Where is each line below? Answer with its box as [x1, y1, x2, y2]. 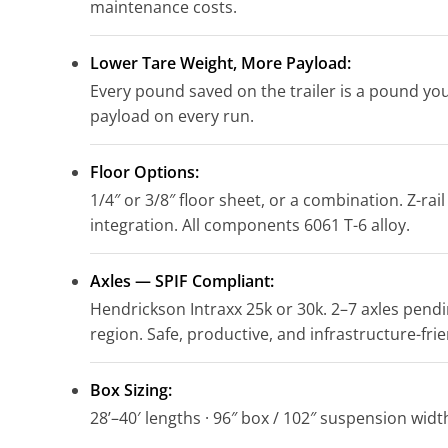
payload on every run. [90, 104, 255, 127]
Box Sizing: [90, 378, 173, 401]
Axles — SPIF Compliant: [90, 269, 275, 292]
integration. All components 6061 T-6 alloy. [90, 213, 411, 236]
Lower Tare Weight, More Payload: [90, 51, 352, 74]
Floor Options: [90, 160, 200, 183]
